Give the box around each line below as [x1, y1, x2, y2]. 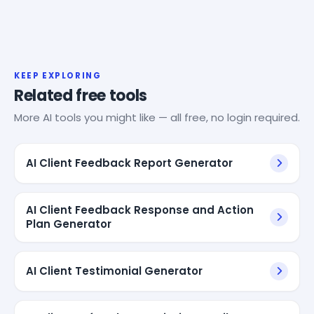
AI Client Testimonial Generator [26, 263, 203, 278]
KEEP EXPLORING [14, 69, 102, 81]
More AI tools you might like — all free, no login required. [14, 109, 300, 125]
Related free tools [14, 84, 148, 107]
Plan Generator [26, 216, 111, 231]
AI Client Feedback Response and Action [26, 202, 254, 217]
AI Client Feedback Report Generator [26, 155, 233, 170]
